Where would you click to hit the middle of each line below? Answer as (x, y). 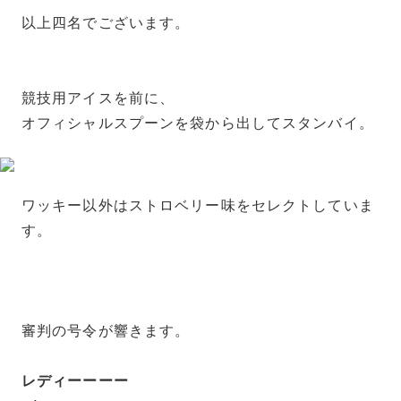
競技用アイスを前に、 (98, 98)
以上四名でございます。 (106, 23)
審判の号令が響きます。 (106, 331)
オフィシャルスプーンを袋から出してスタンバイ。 (198, 124)
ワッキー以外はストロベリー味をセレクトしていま (198, 206)
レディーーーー (75, 381)
